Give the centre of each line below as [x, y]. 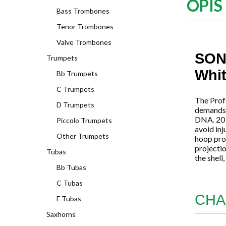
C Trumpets [75, 89]
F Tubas [69, 199]
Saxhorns [61, 214]
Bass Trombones [83, 11]
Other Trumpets [83, 136]
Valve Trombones [84, 42]
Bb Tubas [71, 167]
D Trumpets [75, 105]
